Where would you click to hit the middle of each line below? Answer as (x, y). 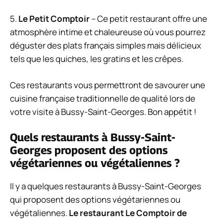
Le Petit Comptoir (54, 19)
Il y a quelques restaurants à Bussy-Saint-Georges (106, 186)
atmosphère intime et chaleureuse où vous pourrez (108, 32)
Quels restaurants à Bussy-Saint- (93, 138)
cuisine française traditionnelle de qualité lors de (103, 98)
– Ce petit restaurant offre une (148, 19)
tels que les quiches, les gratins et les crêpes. (97, 59)
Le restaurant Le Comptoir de (128, 213)
